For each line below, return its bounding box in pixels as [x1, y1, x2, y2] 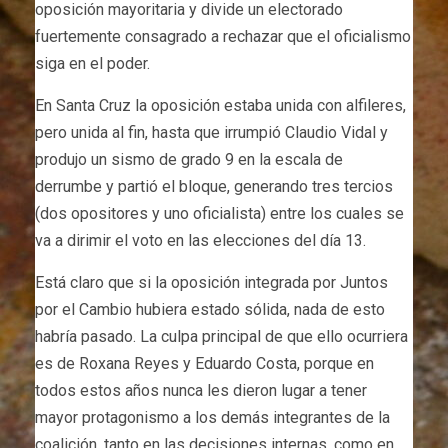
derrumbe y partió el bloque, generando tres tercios [35, 176, 393, 196]
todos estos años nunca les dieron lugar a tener [35, 380, 367, 400]
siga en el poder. [35, 53, 150, 73]
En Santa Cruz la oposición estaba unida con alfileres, [35, 95, 406, 115]
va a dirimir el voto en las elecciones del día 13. [35, 230, 366, 250]
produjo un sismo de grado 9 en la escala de [35, 149, 343, 169]
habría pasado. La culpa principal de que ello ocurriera [35, 326, 408, 346]
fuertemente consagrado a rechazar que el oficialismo [35, 26, 411, 46]
